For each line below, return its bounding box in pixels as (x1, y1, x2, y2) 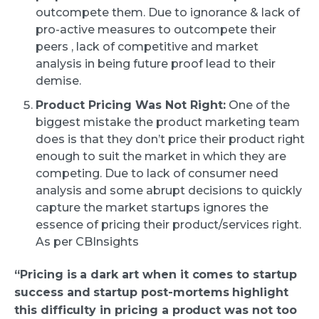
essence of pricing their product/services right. (36, 217, 301, 231)
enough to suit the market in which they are (36, 149, 286, 163)
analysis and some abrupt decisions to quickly (36, 183, 302, 197)
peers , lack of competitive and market (36, 39, 258, 53)
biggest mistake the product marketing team (36, 115, 300, 129)
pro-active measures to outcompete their (36, 22, 276, 36)
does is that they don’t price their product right (36, 132, 305, 146)
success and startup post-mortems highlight (14, 285, 288, 299)
